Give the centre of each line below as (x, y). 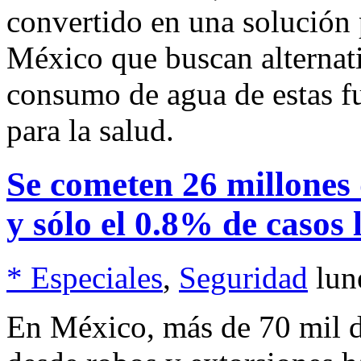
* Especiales (85, 278)
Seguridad (243, 278)
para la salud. (90, 131)
